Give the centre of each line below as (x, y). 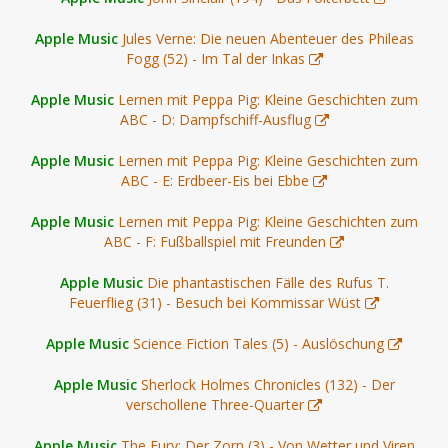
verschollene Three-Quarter (215, 404)
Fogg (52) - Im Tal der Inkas (215, 58)
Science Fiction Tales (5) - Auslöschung (258, 343)
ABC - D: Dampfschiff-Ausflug (215, 119)
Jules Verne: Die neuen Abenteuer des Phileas (267, 38)
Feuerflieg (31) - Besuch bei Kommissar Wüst (215, 302)
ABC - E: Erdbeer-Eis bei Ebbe (215, 180)
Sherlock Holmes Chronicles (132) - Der (267, 384)
